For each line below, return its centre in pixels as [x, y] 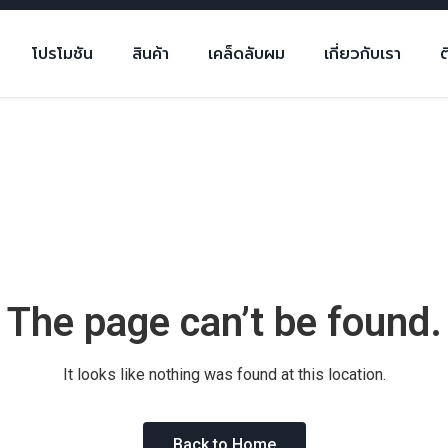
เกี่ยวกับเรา [362, 53]
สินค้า [150, 53]
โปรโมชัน [62, 53]
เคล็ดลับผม [246, 53]
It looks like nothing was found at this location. [224, 375]
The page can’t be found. [224, 323]
